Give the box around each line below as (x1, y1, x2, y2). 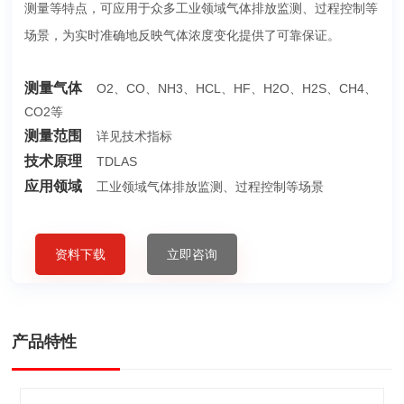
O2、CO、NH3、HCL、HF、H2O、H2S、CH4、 (92, 80, 377, 96)
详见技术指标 (92, 128, 172, 143)
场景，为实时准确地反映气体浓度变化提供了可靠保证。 (23, 27, 340, 42)
